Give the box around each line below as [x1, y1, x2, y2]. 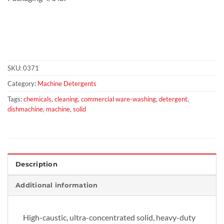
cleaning [54, 95, 78, 103]
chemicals [23, 95, 51, 103]
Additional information [15, 181, 98, 189]
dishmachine [7, 105, 43, 113]
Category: [7, 79, 37, 88]
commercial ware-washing [81, 95, 156, 103]
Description [15, 160, 57, 168]
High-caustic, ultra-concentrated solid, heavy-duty [23, 212, 195, 222]
